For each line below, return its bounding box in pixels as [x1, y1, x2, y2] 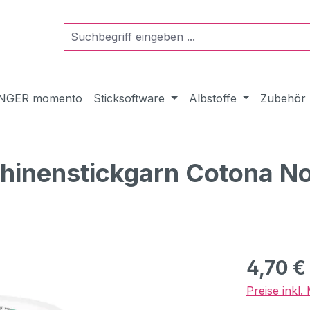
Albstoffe [188, 91, 237, 105]
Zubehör [260, 91, 307, 105]
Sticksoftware [93, 91, 165, 105]
